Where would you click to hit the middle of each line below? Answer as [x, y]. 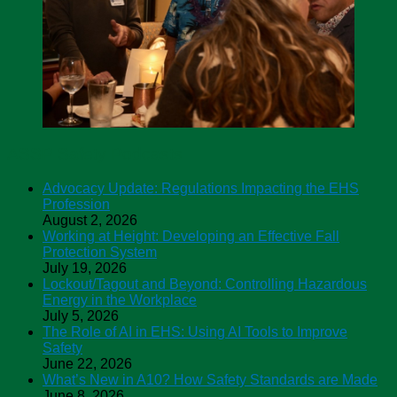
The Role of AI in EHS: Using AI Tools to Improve [195, 331]
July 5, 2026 [81, 315]
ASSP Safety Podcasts [95, 154]
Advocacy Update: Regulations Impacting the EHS [201, 188]
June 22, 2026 [87, 363]
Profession [76, 204]
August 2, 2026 [90, 220]
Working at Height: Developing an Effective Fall [191, 236]
